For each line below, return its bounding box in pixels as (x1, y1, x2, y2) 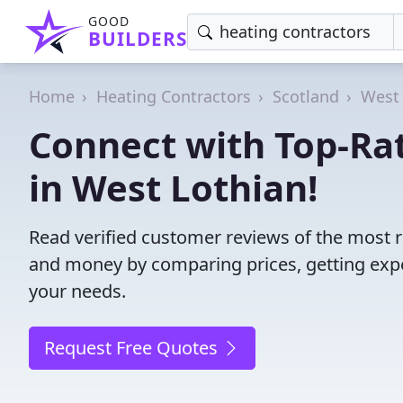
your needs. (29, 279, 126, 303)
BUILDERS (88, 26, 187, 51)
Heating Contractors (96, 85, 251, 107)
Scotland (273, 85, 339, 107)
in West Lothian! (29, 163, 318, 212)
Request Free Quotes (44, 336, 222, 360)
